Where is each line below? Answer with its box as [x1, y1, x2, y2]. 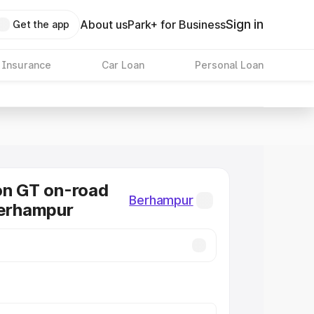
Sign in [226, 17, 264, 32]
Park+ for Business [128, 18, 226, 32]
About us [80, 18, 128, 32]
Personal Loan [194, 59, 264, 71]
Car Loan [101, 59, 144, 71]
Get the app [12, 18, 70, 30]
